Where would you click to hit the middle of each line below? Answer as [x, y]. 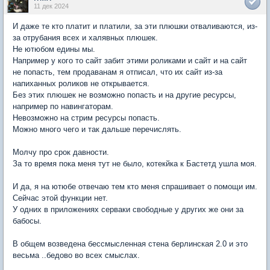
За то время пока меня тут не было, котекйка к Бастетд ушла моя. [135, 164]
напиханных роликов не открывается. [81, 83]
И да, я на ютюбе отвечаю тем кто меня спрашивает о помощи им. [135, 187]
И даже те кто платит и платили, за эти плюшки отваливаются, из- [135, 26]
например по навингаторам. [63, 106]
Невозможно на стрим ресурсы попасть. [86, 118]
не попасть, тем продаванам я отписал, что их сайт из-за [118, 72]
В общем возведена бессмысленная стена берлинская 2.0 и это [130, 244]
